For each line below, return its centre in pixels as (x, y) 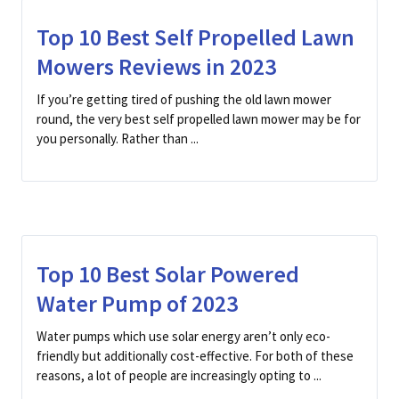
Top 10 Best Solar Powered (168, 274)
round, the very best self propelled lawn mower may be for (199, 119)
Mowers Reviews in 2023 (156, 66)
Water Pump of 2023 (137, 303)
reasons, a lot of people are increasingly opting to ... (179, 375)
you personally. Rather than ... (118, 138)
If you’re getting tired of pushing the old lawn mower (184, 99)
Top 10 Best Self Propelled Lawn (195, 37)
